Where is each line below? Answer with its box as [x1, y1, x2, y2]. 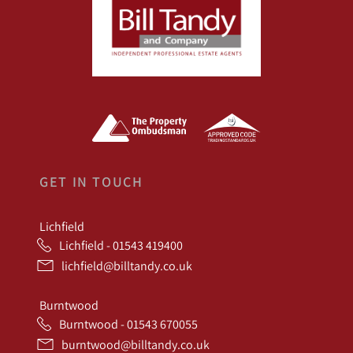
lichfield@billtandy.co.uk [61, 258, 192, 274]
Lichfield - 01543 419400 [59, 237, 183, 254]
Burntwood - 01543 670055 [59, 316, 198, 333]
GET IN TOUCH [39, 173, 143, 191]
